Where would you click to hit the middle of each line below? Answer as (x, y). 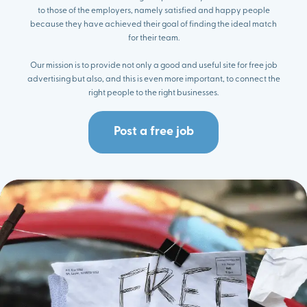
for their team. (153, 38)
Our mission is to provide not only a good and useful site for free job (153, 65)
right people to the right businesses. (153, 93)
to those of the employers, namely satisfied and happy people (153, 11)
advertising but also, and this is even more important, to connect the (153, 79)
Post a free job (153, 132)
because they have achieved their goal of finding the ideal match (153, 24)
